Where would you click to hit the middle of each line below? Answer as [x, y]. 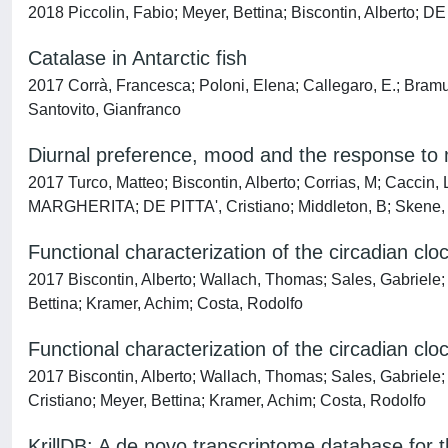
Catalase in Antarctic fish [137, 58]
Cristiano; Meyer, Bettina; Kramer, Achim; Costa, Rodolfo [227, 400]
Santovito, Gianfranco [104, 109]
